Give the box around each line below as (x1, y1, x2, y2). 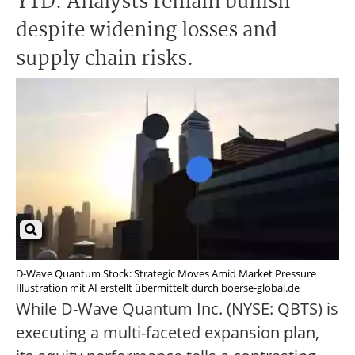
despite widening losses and (16, 15, 277, 47)
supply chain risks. (16, 44, 193, 75)
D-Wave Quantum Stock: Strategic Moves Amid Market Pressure (16, 266, 316, 281)
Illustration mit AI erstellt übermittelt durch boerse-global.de (16, 281, 300, 296)
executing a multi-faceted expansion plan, (16, 322, 319, 344)
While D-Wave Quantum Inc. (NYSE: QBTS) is (16, 298, 338, 320)
